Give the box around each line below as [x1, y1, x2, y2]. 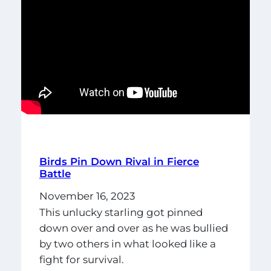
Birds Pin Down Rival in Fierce [39, 155, 199, 168]
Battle [39, 167, 71, 180]
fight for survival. [39, 253, 124, 266]
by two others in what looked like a [39, 238, 216, 250]
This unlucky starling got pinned [39, 206, 203, 219]
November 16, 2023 [39, 189, 135, 202]
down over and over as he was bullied [39, 222, 228, 235]
